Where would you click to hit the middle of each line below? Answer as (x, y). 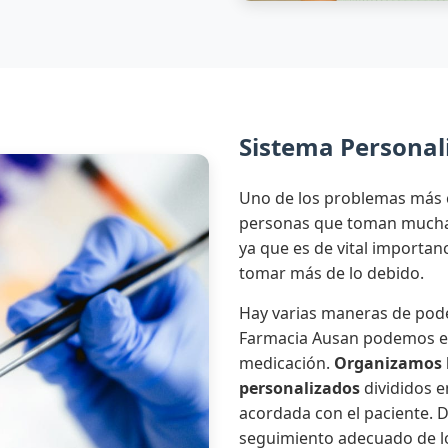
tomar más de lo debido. (331, 273)
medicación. (286, 363)
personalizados (299, 388)
